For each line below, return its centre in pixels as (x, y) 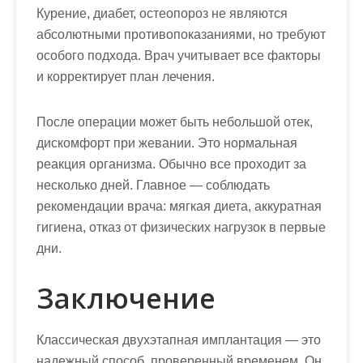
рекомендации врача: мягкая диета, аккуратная (179, 206)
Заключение (126, 298)
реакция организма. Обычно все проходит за (171, 164)
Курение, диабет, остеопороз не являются (162, 13)
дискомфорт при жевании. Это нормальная (167, 143)
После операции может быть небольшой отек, (175, 122)
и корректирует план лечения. (126, 77)
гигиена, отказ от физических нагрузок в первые (181, 227)
